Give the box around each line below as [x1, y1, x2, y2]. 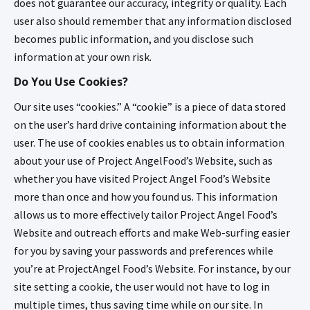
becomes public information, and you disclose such [14, 31, 253, 46]
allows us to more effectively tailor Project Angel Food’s [14, 207, 277, 221]
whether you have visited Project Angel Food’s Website [14, 171, 271, 185]
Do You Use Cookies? [14, 73, 128, 89]
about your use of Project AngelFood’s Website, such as [14, 153, 273, 167]
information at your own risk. [14, 49, 152, 64]
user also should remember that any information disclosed [14, 13, 291, 28]
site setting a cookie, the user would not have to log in [14, 279, 270, 293]
